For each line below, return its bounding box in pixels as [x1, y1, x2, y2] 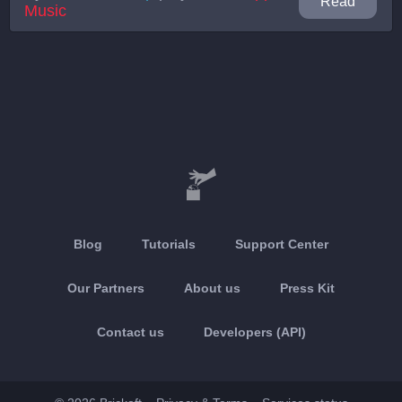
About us [184, 281, 240, 295]
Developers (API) [203, 325, 306, 339]
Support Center [235, 237, 328, 251]
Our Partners [67, 281, 144, 295]
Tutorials [142, 237, 196, 251]
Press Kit [280, 281, 335, 295]
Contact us [96, 325, 164, 339]
